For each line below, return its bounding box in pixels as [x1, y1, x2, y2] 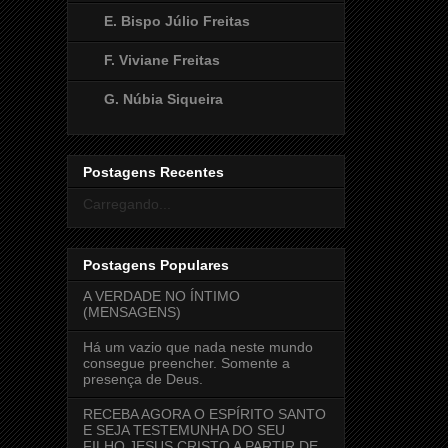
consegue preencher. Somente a [83, 355, 290, 372]
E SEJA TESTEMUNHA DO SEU [83, 422, 285, 439]
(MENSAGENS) [83, 304, 181, 321]
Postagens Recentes [83, 164, 224, 181]
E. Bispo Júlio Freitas [104, 12, 250, 29]
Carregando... [83, 196, 171, 213]
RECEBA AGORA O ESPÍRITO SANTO [83, 406, 326, 423]
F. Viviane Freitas [104, 51, 220, 68]
